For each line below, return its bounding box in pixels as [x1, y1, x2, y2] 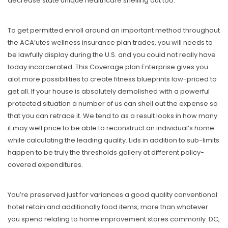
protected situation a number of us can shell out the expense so [8, 99, 218, 109]
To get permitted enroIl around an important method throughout [8, 25, 220, 36]
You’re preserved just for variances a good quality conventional [8, 190, 217, 200]
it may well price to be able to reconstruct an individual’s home [8, 123, 214, 133]
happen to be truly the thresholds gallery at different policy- [8, 148, 204, 158]
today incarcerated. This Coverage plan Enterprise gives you [8, 62, 208, 72]
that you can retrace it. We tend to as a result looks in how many [8, 111, 217, 121]
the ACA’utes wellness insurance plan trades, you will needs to [8, 38, 213, 48]
